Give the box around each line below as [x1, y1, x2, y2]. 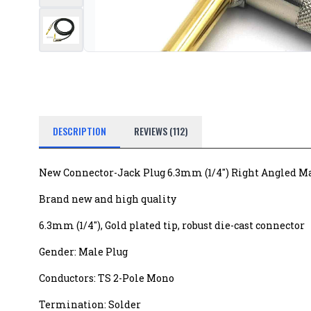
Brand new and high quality [39, 192, 176, 205]
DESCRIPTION [53, 124, 106, 138]
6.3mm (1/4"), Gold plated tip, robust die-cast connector [39, 219, 305, 232]
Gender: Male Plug [39, 245, 128, 258]
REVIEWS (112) [134, 124, 188, 138]
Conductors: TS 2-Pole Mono [39, 271, 174, 285]
